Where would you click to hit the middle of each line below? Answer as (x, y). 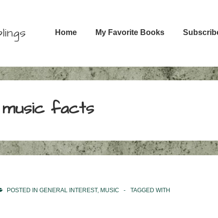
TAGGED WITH (150, 190)
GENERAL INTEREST (68, 190)
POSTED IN (22, 190)
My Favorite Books (130, 32)
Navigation (64, 39)
